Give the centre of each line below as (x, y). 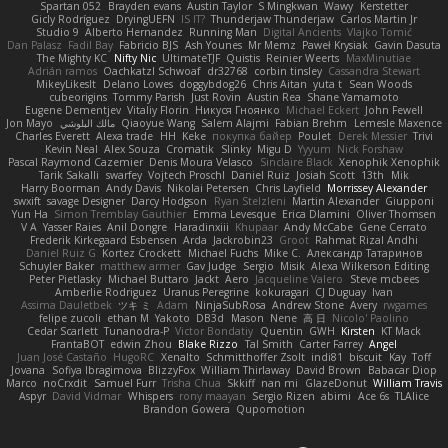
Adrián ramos (63, 71)
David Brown (329, 370)
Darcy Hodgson (169, 201)
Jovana (28, 370)
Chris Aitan (280, 84)
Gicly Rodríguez (70, 19)
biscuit (366, 357)
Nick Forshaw (370, 149)
